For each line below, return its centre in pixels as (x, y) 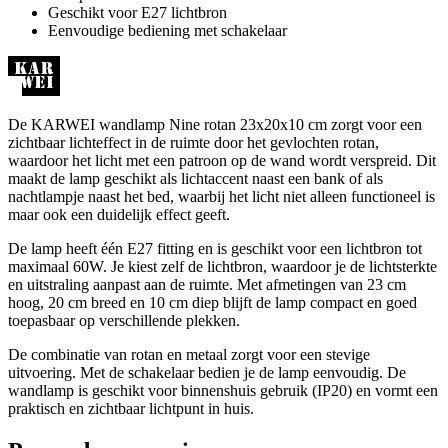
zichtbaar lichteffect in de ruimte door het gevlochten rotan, (193, 142)
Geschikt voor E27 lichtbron (137, 12)
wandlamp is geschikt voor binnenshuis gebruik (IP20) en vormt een (223, 390)
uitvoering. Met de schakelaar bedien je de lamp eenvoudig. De (207, 372)
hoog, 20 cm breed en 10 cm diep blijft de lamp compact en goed (212, 302)
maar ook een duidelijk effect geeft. (119, 214)
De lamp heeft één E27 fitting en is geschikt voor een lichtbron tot (215, 248)
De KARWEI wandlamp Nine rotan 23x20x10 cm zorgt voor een (215, 124)
